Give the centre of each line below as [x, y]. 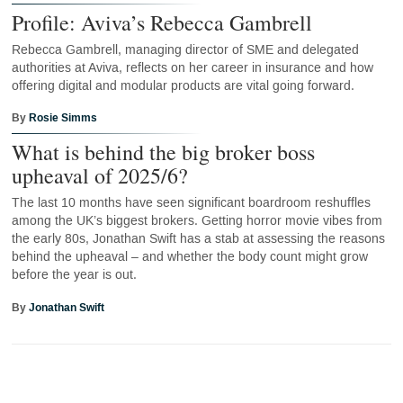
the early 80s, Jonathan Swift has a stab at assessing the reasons [198, 239]
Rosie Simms [63, 118]
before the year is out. [74, 275]
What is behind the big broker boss [163, 152]
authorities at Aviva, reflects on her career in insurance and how [192, 67]
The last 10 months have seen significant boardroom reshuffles [191, 203]
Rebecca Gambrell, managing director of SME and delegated [185, 49]
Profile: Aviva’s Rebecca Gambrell [161, 22]
